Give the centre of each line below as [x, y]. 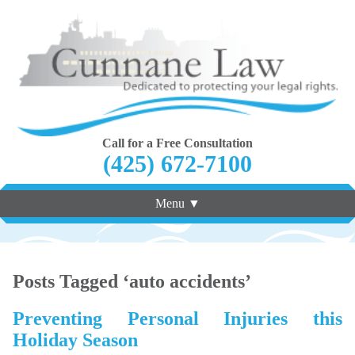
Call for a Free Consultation [177, 143]
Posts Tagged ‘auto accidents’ [132, 281]
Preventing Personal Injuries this [177, 318]
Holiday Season [75, 340]
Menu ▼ [177, 203]
